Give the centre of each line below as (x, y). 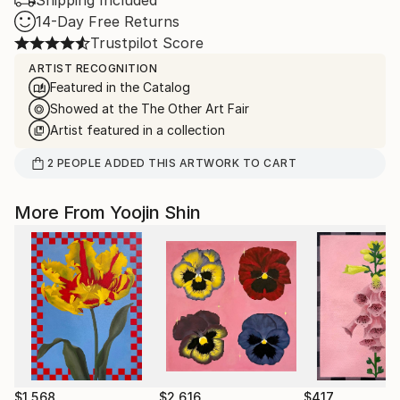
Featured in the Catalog (120, 87)
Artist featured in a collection (137, 130)
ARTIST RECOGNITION (93, 68)
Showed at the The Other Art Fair (150, 108)
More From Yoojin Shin (108, 212)
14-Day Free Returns (108, 21)
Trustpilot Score (147, 43)
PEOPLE (79, 163)
